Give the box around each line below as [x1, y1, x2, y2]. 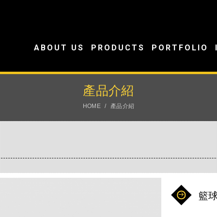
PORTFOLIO [152, 43, 208, 52]
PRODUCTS [91, 43, 145, 52]
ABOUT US [34, 43, 84, 52]
